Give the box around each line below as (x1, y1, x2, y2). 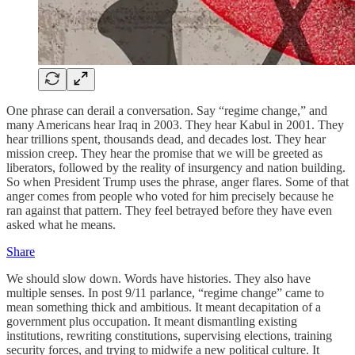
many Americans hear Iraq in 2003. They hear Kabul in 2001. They (6, 117, 344, 132)
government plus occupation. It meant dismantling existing (6, 314, 297, 328)
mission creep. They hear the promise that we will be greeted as (6, 146, 323, 160)
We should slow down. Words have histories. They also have (6, 271, 311, 285)
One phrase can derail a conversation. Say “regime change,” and (6, 103, 327, 117)
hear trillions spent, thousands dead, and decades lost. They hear (6, 132, 326, 146)
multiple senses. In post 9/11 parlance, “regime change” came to (6, 285, 324, 300)
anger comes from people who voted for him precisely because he (6, 189, 334, 203)
